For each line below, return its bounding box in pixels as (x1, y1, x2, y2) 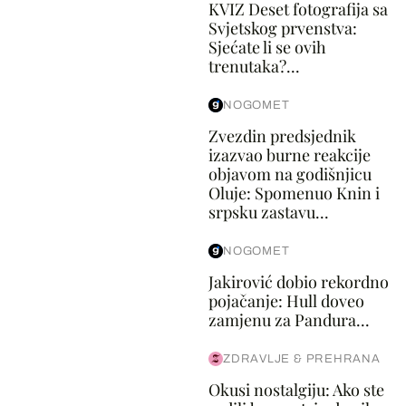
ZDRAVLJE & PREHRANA (222, 353, 381, 365)
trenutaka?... (208, 55, 300, 77)
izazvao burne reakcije (208, 144, 371, 166)
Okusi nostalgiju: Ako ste (208, 379, 384, 401)
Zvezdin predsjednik (208, 125, 356, 147)
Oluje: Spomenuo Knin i (208, 182, 380, 204)
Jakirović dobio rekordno (208, 271, 389, 293)
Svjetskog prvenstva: (208, 17, 357, 39)
